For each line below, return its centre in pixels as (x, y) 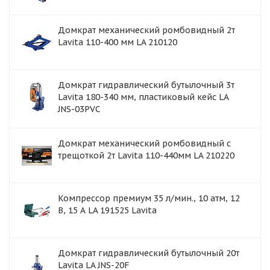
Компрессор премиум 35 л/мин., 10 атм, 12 (149, 198)
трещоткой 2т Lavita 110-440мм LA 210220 (146, 155)
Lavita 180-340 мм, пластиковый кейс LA (143, 97)
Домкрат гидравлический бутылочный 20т (149, 253)
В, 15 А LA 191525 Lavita (107, 210)
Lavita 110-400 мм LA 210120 (118, 42)
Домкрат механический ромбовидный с (144, 143)
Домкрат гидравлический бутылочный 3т (146, 85)
